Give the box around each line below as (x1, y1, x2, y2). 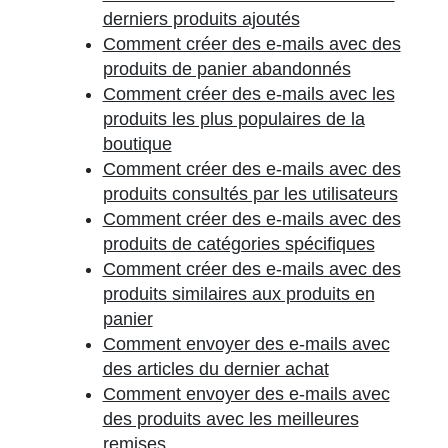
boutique (102, 134, 172, 154)
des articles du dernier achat (102, 359, 329, 379)
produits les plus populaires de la (102, 109, 365, 129)
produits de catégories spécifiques (102, 234, 375, 254)
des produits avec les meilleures (102, 409, 359, 429)
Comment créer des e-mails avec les (102, 84, 395, 104)
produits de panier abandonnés (102, 59, 351, 79)
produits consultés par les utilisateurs (102, 184, 398, 204)
